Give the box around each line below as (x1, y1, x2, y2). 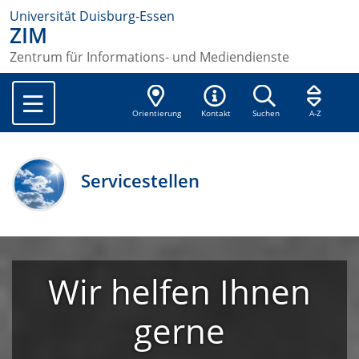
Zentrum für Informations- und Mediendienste (10, 48, 289, 67)
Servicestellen (81, 168, 200, 194)
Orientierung (132, 108, 182, 119)
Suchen (252, 108, 280, 119)
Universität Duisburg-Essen (10, 7, 175, 25)
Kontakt (201, 108, 232, 119)
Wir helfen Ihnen (48, 269, 311, 315)
